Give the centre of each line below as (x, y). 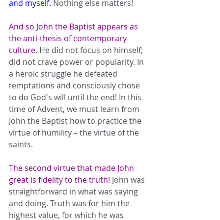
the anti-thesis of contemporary (69, 38)
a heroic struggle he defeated (64, 73)
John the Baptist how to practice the (76, 121)
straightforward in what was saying (74, 191)
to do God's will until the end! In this (76, 97)
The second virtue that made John (72, 168)
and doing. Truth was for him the (70, 203)
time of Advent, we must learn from (75, 109)
